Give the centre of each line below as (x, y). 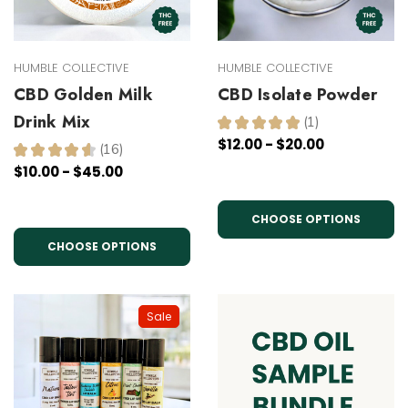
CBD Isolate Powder (298, 95)
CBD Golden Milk (83, 95)
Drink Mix (52, 122)
